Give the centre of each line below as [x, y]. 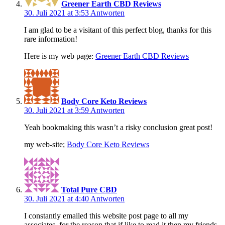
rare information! [51, 39]
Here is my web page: [60, 56]
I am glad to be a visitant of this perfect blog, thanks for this [118, 30]
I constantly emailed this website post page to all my [106, 216]
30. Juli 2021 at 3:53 [57, 13]
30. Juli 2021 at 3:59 [57, 110]
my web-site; [45, 145]
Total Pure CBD [89, 190]
